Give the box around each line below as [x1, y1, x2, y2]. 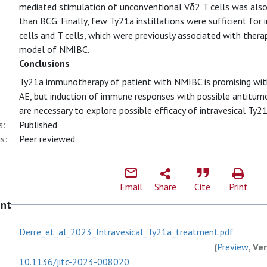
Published [19, 119, 57, 131]
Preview [217, 241, 249, 253]
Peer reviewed [19, 133, 75, 145]
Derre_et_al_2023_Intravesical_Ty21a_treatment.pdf [19, 226, 234, 238]
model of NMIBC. [19, 44, 89, 55]
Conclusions [19, 57, 70, 69]
